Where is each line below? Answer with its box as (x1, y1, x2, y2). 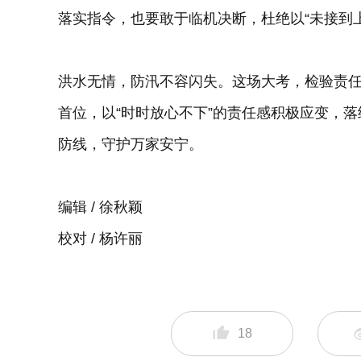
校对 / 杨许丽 (58, 230, 143, 247)
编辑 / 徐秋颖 (58, 199, 143, 215)
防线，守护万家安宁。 (58, 136, 203, 152)
